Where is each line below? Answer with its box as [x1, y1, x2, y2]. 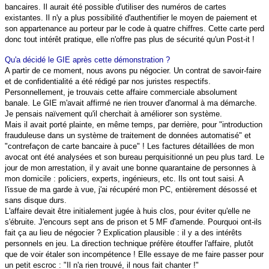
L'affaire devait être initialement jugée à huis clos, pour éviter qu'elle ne [5, 207, 250, 216]
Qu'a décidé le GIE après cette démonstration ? [5, 55, 170, 65]
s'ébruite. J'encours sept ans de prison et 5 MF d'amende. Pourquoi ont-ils [5, 217, 262, 227]
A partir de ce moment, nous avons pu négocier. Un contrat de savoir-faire [5, 66, 261, 76]
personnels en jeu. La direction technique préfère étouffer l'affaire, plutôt [5, 239, 253, 249]
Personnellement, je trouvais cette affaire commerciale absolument [5, 88, 237, 97]
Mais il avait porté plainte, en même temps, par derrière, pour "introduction [5, 120, 262, 130]
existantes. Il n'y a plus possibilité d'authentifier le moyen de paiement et [5, 13, 257, 23]
